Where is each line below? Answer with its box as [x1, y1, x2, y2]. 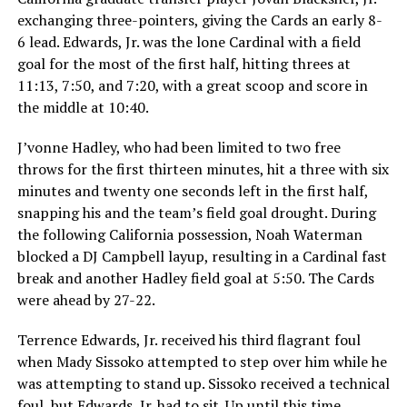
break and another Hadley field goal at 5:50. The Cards [16, 268, 374, 289]
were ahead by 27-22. [16, 290, 155, 311]
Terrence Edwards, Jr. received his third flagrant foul [16, 330, 361, 351]
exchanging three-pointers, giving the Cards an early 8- [16, 10, 382, 31]
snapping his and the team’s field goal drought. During [16, 203, 376, 223]
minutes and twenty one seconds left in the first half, [16, 181, 368, 202]
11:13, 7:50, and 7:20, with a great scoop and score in [16, 75, 368, 96]
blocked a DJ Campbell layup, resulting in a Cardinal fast [16, 246, 387, 267]
